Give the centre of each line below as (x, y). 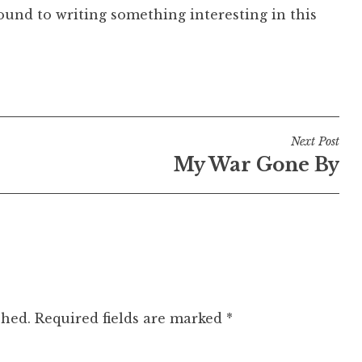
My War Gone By (256, 164)
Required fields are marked (130, 319)
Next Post (315, 141)
